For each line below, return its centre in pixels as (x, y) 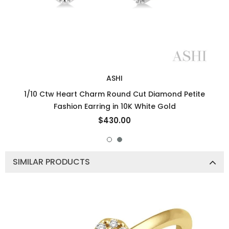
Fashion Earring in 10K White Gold (114, 106)
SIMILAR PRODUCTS (51, 162)
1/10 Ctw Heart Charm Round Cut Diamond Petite (114, 94)
